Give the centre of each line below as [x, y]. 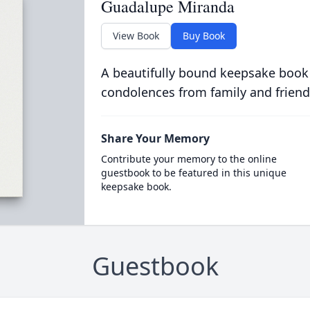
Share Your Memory [155, 138]
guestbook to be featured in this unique [193, 173]
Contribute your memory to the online [189, 159]
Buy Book [203, 36]
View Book [136, 36]
